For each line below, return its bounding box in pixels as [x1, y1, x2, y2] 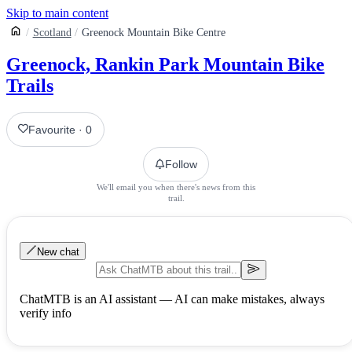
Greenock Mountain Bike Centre [82, 27, 226, 38]
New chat [37, 245, 79, 258]
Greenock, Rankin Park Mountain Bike [6, 53, 324, 75]
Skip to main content [6, 6, 108, 20]
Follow [165, 157, 197, 170]
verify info [20, 306, 71, 320]
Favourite [28, 123, 76, 136]
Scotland [32, 27, 71, 38]
